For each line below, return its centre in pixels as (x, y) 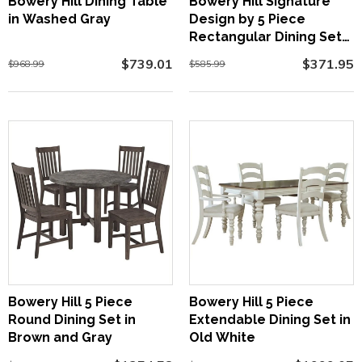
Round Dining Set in (72, 320)
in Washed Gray (59, 19)
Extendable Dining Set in (270, 320)
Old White (222, 338)
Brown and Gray (60, 338)
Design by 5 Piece (247, 19)
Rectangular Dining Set (265, 37)
